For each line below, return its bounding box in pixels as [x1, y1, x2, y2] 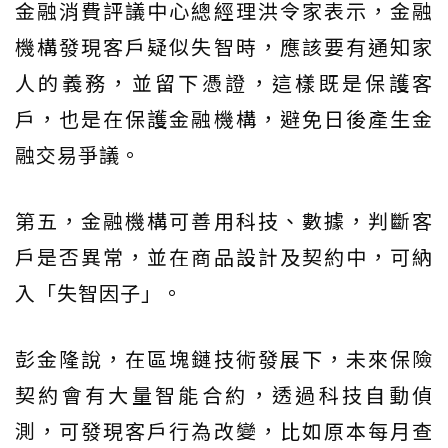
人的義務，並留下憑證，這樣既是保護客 [15, 68, 433, 98]
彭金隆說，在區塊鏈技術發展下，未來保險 [15, 344, 433, 374]
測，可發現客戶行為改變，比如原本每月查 [15, 416, 433, 446]
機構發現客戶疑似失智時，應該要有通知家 [15, 32, 433, 62]
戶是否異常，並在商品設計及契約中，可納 [15, 242, 433, 272]
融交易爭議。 [15, 140, 141, 170]
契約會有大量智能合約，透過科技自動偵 [15, 380, 433, 410]
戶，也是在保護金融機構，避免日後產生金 [15, 104, 433, 134]
